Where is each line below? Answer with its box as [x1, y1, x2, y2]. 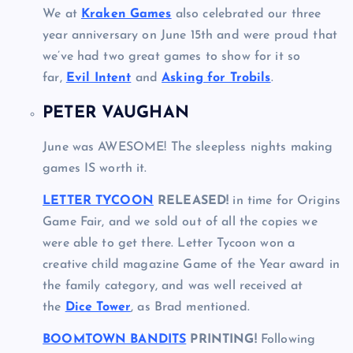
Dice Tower [65, 301, 132, 314]
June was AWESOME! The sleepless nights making [43, 141, 333, 154]
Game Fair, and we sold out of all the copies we [43, 216, 318, 229]
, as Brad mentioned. [131, 301, 250, 314]
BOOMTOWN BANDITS [43, 333, 187, 347]
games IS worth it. [43, 162, 147, 176]
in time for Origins [229, 195, 341, 208]
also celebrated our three [171, 7, 321, 20]
